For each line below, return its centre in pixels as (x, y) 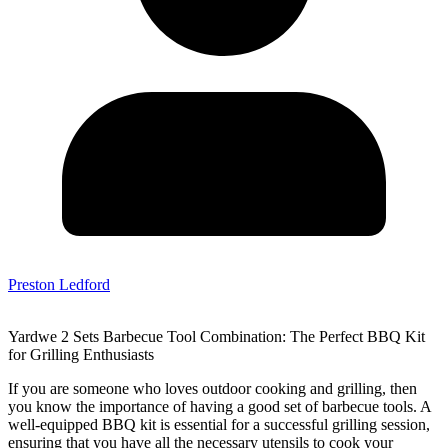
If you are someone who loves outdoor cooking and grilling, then (212, 389)
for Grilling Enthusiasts (81, 355)
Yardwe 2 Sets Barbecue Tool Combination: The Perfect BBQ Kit (216, 337)
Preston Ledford (59, 285)
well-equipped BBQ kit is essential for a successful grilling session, (219, 425)
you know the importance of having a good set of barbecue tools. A (219, 407)
